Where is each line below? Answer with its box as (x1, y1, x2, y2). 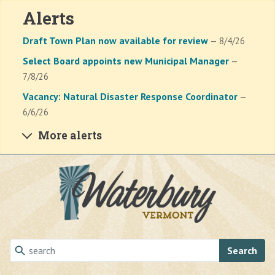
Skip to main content (9, 165, 102, 177)
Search (227, 244, 257, 257)
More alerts (38, 128, 102, 142)
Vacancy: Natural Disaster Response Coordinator (23, 90, 238, 103)
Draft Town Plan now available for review (23, 34, 208, 47)
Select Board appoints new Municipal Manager (23, 55, 229, 67)
